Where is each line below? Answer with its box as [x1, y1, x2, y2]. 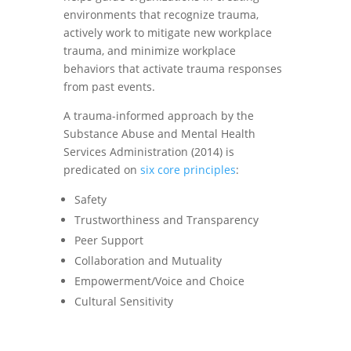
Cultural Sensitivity [74, 294, 176, 309]
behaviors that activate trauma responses [63, 61, 282, 76]
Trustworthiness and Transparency [74, 212, 259, 227]
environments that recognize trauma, [63, 7, 259, 22]
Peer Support [74, 233, 143, 248]
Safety [74, 192, 107, 207]
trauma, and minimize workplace [63, 43, 236, 58]
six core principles [139, 162, 236, 177]
